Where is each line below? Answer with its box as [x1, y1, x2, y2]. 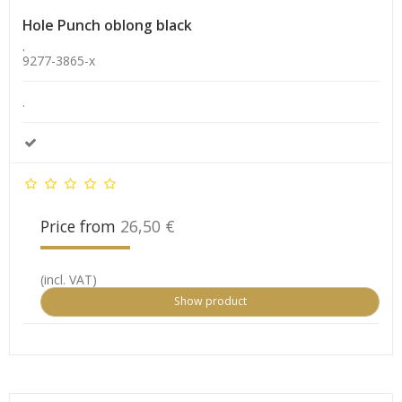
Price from [40, 215, 120, 238]
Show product [173, 293, 247, 310]
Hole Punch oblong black [22, 15, 192, 36]
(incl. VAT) [40, 271, 97, 289]
